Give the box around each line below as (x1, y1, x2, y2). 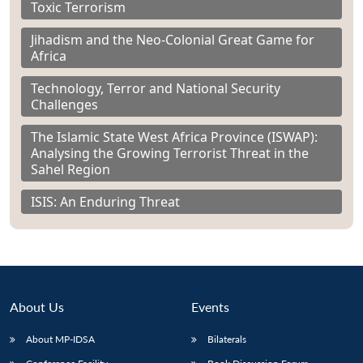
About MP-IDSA (26, 333, 95, 346)
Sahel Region (31, 160, 110, 179)
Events (191, 299, 229, 315)
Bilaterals (207, 333, 246, 346)
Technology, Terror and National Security (31, 79, 280, 98)
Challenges (31, 96, 98, 114)
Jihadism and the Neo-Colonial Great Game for (31, 31, 314, 49)
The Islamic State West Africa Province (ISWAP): (31, 128, 318, 147)
